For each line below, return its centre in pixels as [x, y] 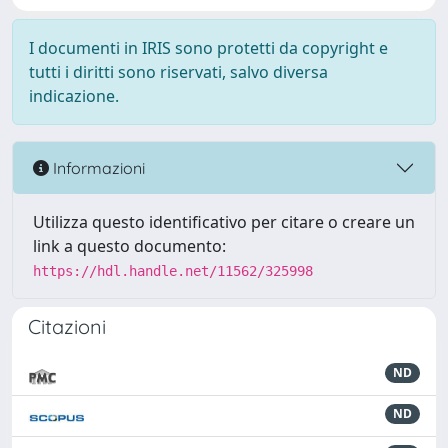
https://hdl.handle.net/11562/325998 [173, 271]
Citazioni [67, 326]
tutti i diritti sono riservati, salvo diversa [178, 72]
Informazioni [97, 167]
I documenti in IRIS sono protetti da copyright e [208, 48]
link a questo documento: [129, 246]
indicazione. [74, 96]
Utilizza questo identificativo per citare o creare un [224, 222]
